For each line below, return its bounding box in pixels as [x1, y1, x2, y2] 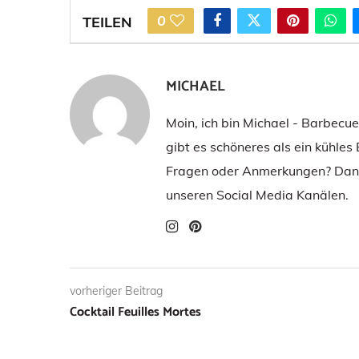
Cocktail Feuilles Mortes [70, 301, 201, 323]
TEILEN [83, 13, 132, 32]
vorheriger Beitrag [70, 283, 163, 298]
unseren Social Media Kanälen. [166, 186, 349, 203]
